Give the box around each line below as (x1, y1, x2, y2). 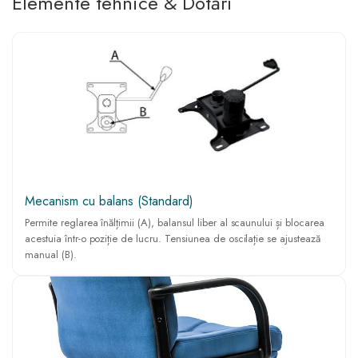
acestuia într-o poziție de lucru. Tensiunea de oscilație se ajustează (25, 231, 320, 247)
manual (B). (25, 247, 77, 263)
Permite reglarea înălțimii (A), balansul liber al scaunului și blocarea (25, 215, 324, 231)
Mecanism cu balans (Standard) (25, 192, 193, 211)
